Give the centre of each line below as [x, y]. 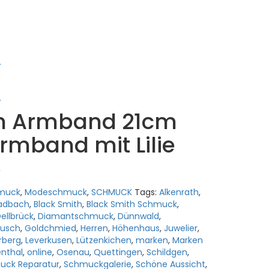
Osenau [73, 252]
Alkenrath [179, 192]
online [39, 252]
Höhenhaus [136, 228]
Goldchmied [50, 228]
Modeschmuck [56, 192]
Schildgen [167, 252]
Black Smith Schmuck [131, 204]
